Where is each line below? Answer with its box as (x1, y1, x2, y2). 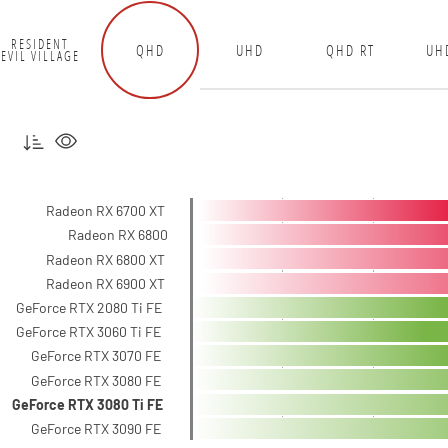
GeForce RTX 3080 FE (31, 372, 161, 389)
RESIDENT (11, 36, 69, 52)
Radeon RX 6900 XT (46, 275, 165, 292)
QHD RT (325, 39, 375, 60)
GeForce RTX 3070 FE (31, 347, 161, 364)
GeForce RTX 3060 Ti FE (16, 323, 161, 340)
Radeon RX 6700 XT (46, 202, 165, 219)
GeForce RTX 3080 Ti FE (12, 396, 163, 413)
